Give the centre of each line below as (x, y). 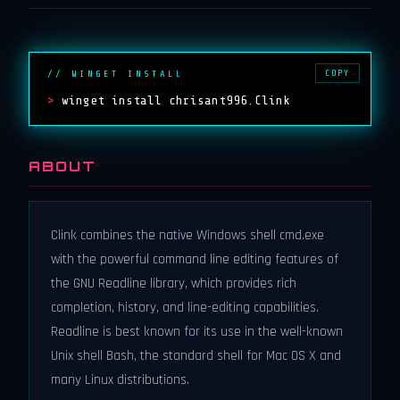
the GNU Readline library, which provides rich (174, 283)
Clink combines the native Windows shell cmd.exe (187, 235)
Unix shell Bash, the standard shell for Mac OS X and (196, 356)
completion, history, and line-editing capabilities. (185, 308)
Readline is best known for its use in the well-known (197, 332)
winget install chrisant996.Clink (176, 100)
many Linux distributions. (120, 380)
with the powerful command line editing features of (195, 259)
